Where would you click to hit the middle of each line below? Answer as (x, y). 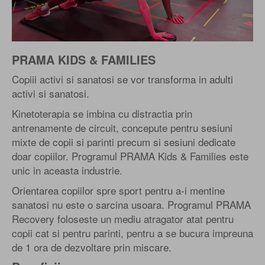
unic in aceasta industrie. (67, 170)
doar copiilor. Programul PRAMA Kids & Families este (130, 156)
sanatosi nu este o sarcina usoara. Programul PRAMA (131, 204)
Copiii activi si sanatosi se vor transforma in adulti (122, 79)
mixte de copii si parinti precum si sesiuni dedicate (124, 141)
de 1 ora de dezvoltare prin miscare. (92, 247)
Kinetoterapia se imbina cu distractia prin (102, 113)
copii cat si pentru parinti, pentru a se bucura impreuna (132, 232)
